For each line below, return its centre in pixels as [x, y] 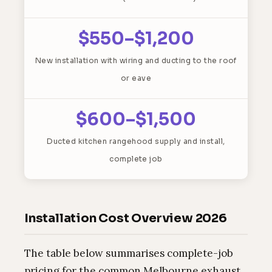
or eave [136, 78]
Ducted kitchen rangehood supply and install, [136, 141]
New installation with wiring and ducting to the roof [136, 60]
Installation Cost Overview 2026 [126, 218]
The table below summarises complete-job [129, 253]
